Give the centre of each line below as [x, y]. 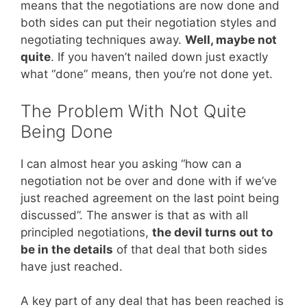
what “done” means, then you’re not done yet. [147, 74]
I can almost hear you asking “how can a [131, 163]
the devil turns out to [212, 232]
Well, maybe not [231, 40]
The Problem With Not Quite [134, 111]
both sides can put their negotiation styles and [149, 23]
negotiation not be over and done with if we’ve [149, 181]
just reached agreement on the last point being [150, 198]
